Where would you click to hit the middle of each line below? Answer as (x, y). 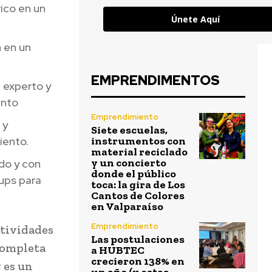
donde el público (134, 174)
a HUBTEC (118, 250)
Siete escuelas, (129, 130)
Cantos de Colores (138, 196)
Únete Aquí (195, 19)
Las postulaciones (138, 240)
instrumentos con (138, 141)
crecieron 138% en (138, 261)
